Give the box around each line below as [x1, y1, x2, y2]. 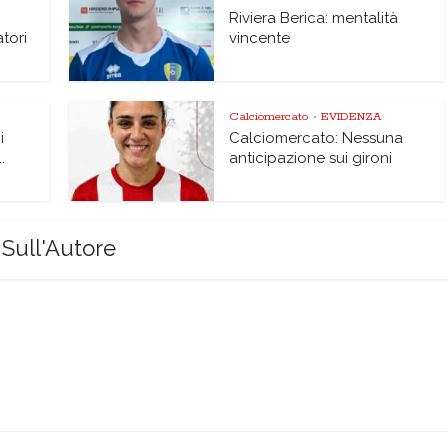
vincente [229, 29, 290, 47]
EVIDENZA [321, 109, 381, 124]
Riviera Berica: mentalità [229, 9, 398, 27]
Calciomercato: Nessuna [229, 129, 403, 147]
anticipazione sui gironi [229, 149, 392, 167]
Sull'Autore [2, 235, 116, 261]
